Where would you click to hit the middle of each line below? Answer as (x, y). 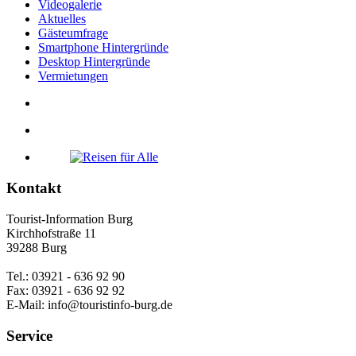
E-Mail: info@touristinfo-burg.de (89, 304)
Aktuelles (62, 19)
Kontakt (34, 188)
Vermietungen (73, 76)
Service (29, 335)
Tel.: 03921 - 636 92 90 (66, 276)
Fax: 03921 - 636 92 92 (66, 290)
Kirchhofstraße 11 (51, 233)
